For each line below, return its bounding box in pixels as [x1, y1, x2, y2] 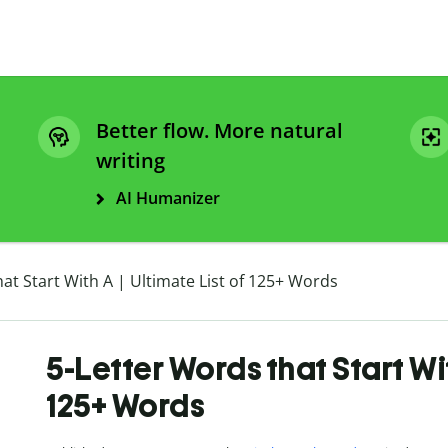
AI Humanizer [116, 187, 220, 210]
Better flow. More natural [96, 117, 343, 145]
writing [96, 147, 165, 175]
